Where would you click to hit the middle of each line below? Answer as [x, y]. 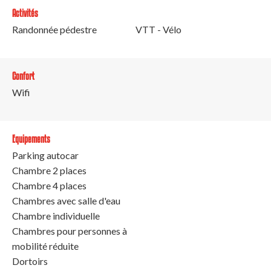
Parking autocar [45, 155]
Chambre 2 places [49, 171]
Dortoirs [30, 261]
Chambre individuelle [56, 216]
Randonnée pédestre [54, 30]
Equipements [31, 139]
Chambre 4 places [49, 186]
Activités [25, 13]
